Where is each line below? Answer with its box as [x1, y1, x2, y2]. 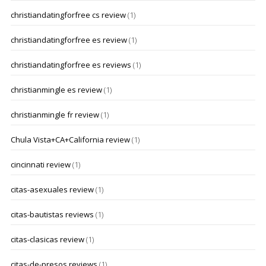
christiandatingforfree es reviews [10, 59, 131, 70]
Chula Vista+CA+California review [10, 134, 130, 145]
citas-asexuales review [10, 184, 94, 195]
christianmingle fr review [10, 109, 99, 120]
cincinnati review [10, 159, 71, 170]
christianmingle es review [10, 84, 102, 95]
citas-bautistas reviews [10, 209, 94, 220]
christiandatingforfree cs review [10, 9, 126, 20]
